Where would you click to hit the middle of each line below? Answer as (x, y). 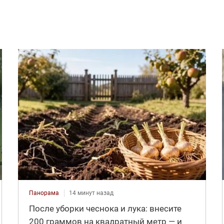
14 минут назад (91, 193)
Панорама (44, 193)
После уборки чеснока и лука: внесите (105, 208)
